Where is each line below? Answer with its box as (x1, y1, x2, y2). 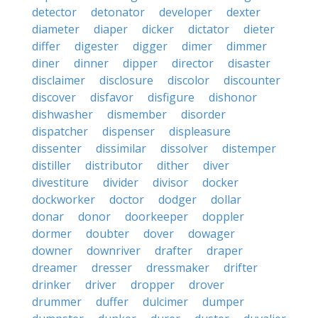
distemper (222, 141, 276, 156)
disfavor (90, 89, 133, 105)
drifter (224, 260, 258, 275)
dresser (92, 260, 132, 275)
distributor (85, 158, 143, 173)
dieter (243, 21, 275, 37)
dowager (188, 226, 235, 241)
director (172, 55, 214, 71)
